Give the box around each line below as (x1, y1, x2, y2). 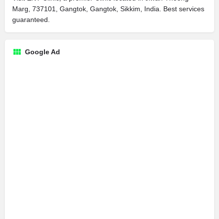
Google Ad (25, 47, 60, 56)
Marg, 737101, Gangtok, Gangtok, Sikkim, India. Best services (12, 4, 204, 13)
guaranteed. (12, 15, 50, 23)
